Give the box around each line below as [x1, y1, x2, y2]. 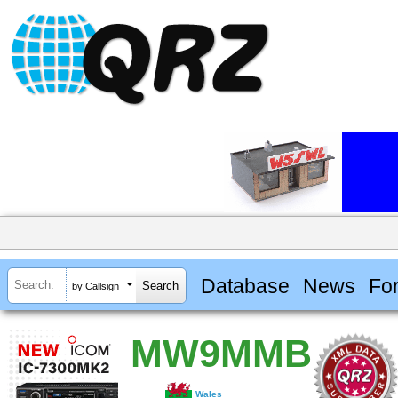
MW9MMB [131, 332, 312, 376]
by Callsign [72, 280, 119, 291]
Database [200, 274, 290, 298]
